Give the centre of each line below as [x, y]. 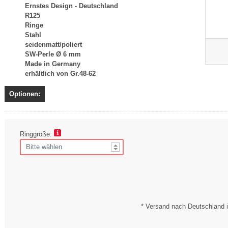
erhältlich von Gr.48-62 [60, 73]
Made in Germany [53, 64]
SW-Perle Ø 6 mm [53, 54]
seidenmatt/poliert [53, 44]
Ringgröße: [37, 134]
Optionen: [25, 94]
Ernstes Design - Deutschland [72, 6]
